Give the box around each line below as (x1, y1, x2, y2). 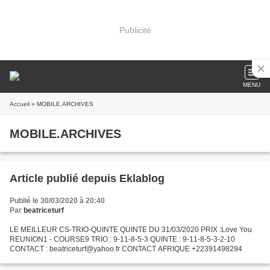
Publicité (119, 25, 151, 35)
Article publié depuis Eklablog (119, 172, 165, 184)
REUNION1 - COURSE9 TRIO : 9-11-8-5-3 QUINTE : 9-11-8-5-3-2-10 (10, 235, 235, 243)
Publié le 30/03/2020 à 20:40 (10, 196, 105, 205)
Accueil (10, 101, 30, 107)
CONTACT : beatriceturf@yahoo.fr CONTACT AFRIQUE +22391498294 (10, 245, 242, 253)
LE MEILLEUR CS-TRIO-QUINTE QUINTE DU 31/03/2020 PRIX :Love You (10, 225, 252, 234)
